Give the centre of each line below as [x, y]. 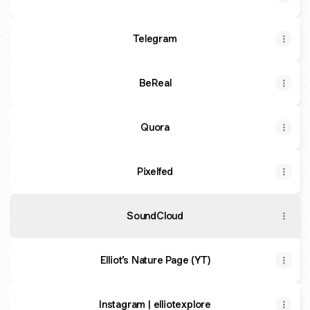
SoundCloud [155, 216]
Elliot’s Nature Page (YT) [155, 260]
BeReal [155, 83]
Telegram [155, 38]
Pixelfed [155, 171]
